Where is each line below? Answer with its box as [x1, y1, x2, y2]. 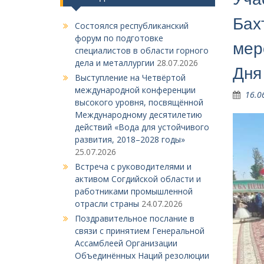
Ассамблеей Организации [75, 237, 177, 249]
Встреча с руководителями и [75, 161, 192, 172]
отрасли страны [75, 198, 139, 209]
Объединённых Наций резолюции [75, 250, 209, 261]
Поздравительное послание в [75, 213, 194, 224]
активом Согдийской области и [75, 173, 201, 184]
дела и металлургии [75, 57, 154, 68]
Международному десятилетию [75, 109, 202, 120]
